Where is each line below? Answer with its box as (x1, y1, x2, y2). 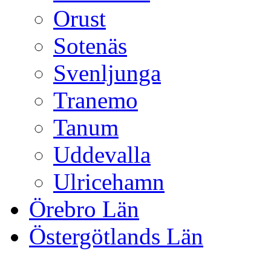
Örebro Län (29, 196, 139, 223)
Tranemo (53, 87, 138, 114)
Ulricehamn (53, 169, 165, 195)
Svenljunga (53, 60, 161, 87)
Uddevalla (53, 142, 151, 168)
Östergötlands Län (29, 223, 203, 250)
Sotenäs (53, 33, 127, 59)
